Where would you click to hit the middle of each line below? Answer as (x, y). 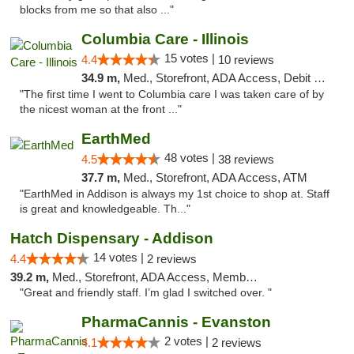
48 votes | (191, 158)
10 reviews (246, 60)
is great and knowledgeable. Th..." (105, 209)
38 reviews (246, 159)
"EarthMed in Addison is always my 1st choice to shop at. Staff (175, 194)
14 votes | (120, 257)
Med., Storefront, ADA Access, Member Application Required (149, 277)
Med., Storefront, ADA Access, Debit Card (218, 78)
